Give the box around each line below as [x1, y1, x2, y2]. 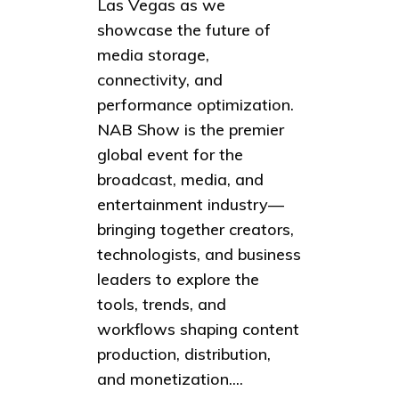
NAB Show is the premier [97, 119, 284, 141]
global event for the [97, 144, 243, 166]
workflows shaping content [97, 319, 299, 340]
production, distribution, [97, 344, 271, 365]
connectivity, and [97, 69, 223, 91]
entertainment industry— [97, 194, 284, 216]
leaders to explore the [97, 269, 259, 290]
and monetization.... [97, 369, 243, 390]
